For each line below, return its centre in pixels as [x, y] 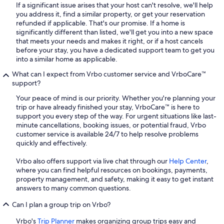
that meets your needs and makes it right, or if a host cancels [109, 41]
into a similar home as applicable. [67, 59]
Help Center [188, 161]
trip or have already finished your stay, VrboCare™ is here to [108, 107]
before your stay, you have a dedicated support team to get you [115, 50]
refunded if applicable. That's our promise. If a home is [100, 23]
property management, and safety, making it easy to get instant [115, 179]
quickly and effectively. [52, 143]
